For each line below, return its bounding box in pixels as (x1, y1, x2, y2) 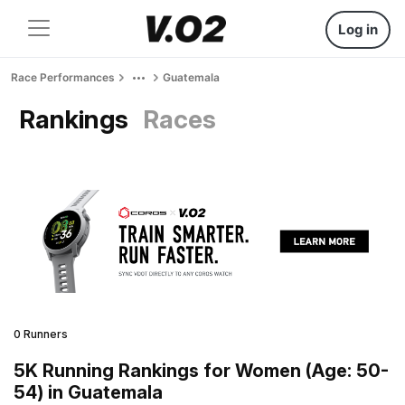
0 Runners (14, 326, 68, 341)
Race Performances (11, 71, 115, 84)
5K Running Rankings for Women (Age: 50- (14, 359, 389, 381)
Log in (338, 21, 378, 38)
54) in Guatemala (14, 381, 163, 403)
